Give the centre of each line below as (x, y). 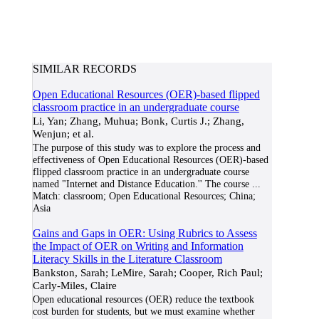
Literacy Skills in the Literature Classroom (127, 259)
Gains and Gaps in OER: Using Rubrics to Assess (145, 233)
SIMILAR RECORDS (84, 69)
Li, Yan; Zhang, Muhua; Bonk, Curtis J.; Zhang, (138, 121)
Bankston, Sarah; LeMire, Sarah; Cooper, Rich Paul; (147, 272)
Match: (46, 196)
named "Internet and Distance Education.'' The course (141, 184)
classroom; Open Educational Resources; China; (158, 196)
